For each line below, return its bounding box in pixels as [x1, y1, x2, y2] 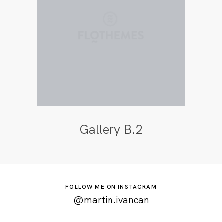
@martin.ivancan [73, 193, 149, 206]
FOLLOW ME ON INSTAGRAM [65, 183, 157, 191]
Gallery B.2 [79, 121, 143, 138]
